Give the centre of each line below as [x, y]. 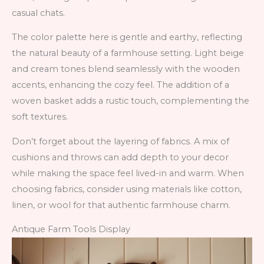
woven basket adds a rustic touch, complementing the [131, 101]
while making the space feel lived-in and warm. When [128, 173]
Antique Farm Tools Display [71, 230]
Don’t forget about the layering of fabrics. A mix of [121, 141]
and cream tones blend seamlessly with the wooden [126, 69]
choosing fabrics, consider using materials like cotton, [127, 189]
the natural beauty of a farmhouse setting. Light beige [128, 53]
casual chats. [38, 13]
